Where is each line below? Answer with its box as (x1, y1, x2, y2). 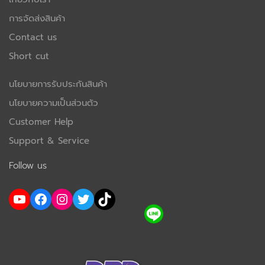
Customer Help (9, 115, 73, 129)
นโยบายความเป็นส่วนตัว (9, 96, 98, 110)
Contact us (9, 31, 57, 44)
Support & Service (9, 134, 89, 148)
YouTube (12, 188, 21, 209)
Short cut (9, 50, 49, 63)
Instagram (54, 188, 67, 209)
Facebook (33, 188, 41, 209)
